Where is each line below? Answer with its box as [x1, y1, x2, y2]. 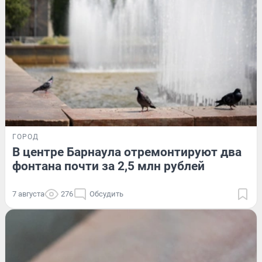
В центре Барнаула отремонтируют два [12, 145, 242, 160]
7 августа [12, 189, 44, 199]
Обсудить [89, 189, 123, 199]
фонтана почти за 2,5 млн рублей [12, 159, 205, 174]
